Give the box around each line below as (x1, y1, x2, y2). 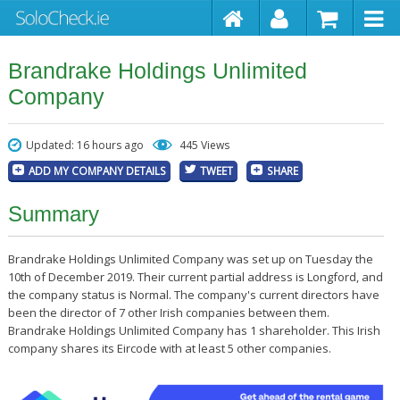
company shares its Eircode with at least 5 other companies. (7, 340, 331, 356)
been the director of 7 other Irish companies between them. (7, 304, 329, 321)
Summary (7, 202, 99, 226)
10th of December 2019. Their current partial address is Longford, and (7, 269, 383, 285)
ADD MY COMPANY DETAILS (28, 163, 166, 178)
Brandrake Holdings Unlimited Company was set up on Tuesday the (7, 251, 373, 267)
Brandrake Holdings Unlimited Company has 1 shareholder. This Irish (7, 322, 380, 338)
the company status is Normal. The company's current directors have (7, 287, 379, 303)
